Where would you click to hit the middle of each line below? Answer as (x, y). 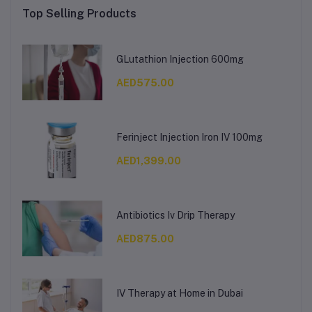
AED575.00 (145, 83)
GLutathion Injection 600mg (180, 60)
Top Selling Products (79, 13)
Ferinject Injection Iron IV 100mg (189, 138)
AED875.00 (145, 239)
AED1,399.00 (148, 161)
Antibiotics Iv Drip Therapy (175, 216)
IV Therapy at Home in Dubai (179, 294)
